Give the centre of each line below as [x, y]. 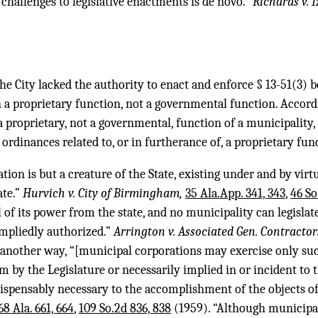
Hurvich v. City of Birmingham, [104, 194]
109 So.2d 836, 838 [125, 309]
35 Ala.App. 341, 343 [235, 194]
